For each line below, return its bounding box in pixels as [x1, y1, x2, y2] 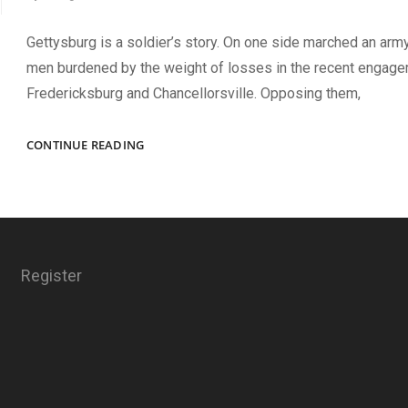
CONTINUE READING [26, 136, 145, 153]
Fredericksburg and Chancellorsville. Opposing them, [26, 84, 361, 102]
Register [21, 265, 83, 285]
